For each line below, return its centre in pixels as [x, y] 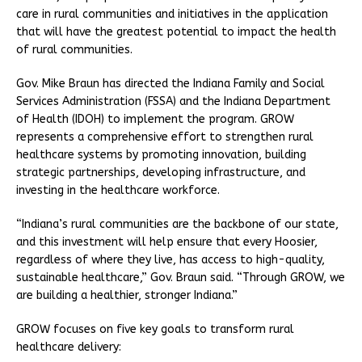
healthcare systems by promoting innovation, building [161, 154]
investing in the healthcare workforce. [120, 190]
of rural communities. [78, 49]
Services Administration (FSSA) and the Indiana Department [173, 101]
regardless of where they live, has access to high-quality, [170, 259]
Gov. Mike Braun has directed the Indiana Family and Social [170, 83]
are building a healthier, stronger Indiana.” [128, 295]
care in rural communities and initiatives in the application [172, 14]
